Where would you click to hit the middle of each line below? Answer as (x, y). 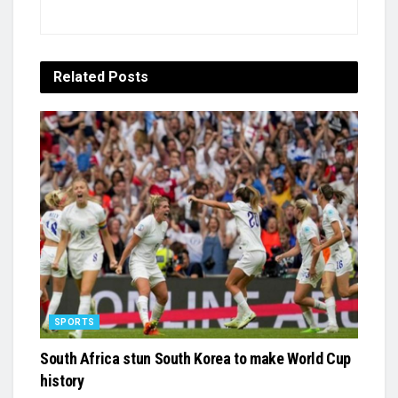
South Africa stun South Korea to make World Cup (196, 359)
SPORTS (75, 322)
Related (79, 77)
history (62, 381)
